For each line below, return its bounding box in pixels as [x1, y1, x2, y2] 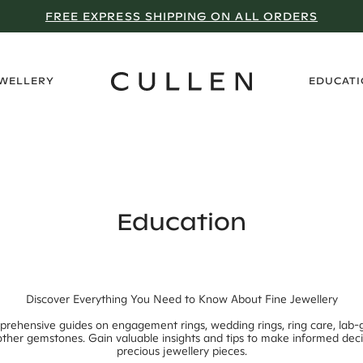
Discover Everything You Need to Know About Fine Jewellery [25, 292, 338, 306]
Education [117, 208, 246, 237]
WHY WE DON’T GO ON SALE [88, 9, 275, 23]
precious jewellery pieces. [116, 344, 247, 358]
